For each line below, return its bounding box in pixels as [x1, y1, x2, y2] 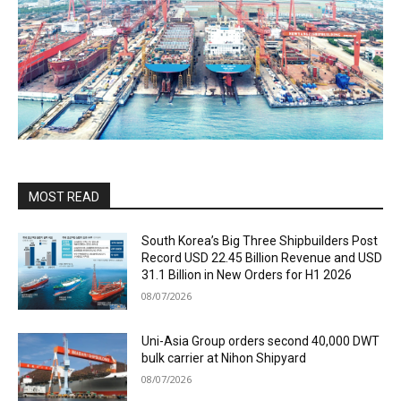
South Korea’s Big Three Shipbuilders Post [141, 234, 379, 248]
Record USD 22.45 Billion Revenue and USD [141, 251, 383, 265]
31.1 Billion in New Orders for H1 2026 [141, 268, 353, 282]
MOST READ [29, 190, 99, 204]
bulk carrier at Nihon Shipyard [141, 350, 307, 365]
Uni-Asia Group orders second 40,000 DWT [141, 333, 380, 348]
